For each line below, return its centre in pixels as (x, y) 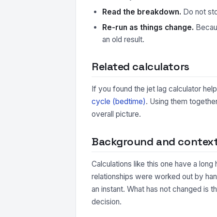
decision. (107, 202)
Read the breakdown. (142, 12)
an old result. (123, 39)
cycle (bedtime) (119, 101)
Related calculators (140, 66)
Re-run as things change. (148, 27)
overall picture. (116, 114)
